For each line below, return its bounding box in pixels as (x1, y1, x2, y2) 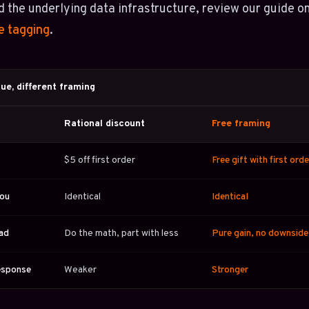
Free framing (212, 118, 270, 130)
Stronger (212, 264, 248, 276)
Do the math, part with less (64, 228, 179, 239)
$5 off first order (64, 154, 135, 166)
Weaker (64, 264, 97, 276)
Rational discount (64, 118, 145, 130)
